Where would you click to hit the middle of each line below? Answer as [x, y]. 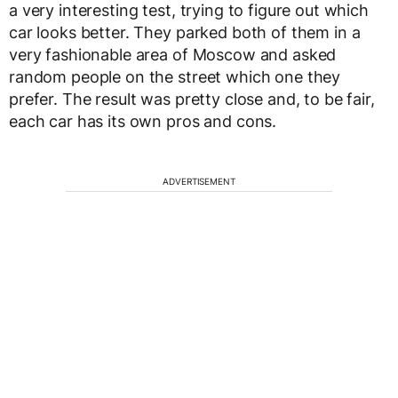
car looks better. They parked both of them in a [185, 32]
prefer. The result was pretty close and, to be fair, [192, 99]
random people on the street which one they [175, 76]
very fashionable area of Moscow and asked [173, 54]
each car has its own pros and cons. [143, 121]
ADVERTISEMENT [199, 181]
